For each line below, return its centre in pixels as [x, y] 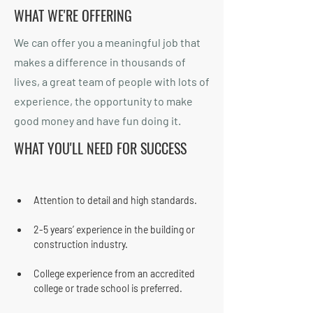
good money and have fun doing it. [97, 121]
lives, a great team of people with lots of [112, 81]
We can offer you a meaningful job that [107, 42]
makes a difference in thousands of [100, 62]
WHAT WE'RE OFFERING [73, 15]
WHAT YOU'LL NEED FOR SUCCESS [100, 148]
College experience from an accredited [115, 274]
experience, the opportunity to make [103, 101]
